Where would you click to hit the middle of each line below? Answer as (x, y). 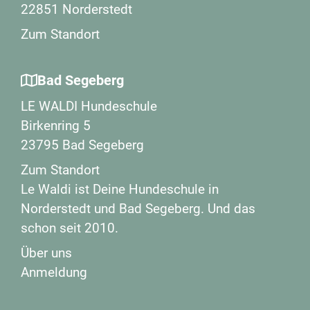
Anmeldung (54, 272)
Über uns (46, 253)
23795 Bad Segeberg (82, 145)
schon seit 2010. (70, 228)
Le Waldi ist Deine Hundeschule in (120, 189)
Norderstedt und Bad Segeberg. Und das (138, 209)
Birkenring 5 (56, 126)
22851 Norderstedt (76, 9)
